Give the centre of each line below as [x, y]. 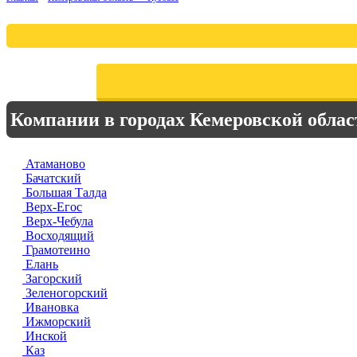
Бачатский [52, 178]
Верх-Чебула [58, 221]
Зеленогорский [65, 293]
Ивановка [51, 307]
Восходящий [58, 235]
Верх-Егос [52, 207]
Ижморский [57, 322]
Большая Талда [65, 192]
